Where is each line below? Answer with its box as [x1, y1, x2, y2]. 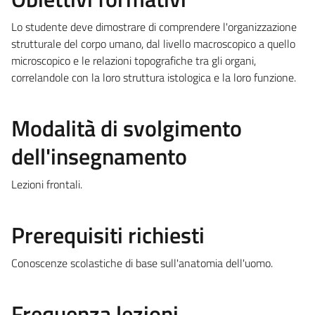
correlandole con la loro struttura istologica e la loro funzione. [11, 68, 296, 86]
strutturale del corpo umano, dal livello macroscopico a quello [11, 34, 295, 52]
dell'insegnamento [11, 139, 187, 173]
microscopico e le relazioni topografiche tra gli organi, [11, 51, 256, 69]
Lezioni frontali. [11, 175, 82, 193]
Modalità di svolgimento [11, 110, 242, 145]
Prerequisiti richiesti [11, 217, 205, 252]
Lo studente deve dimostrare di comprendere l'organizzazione [11, 18, 297, 35]
